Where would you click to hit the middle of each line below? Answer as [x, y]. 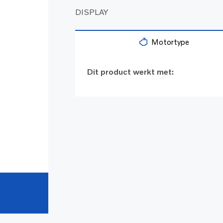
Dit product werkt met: [131, 72]
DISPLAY [92, 12]
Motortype [170, 42]
